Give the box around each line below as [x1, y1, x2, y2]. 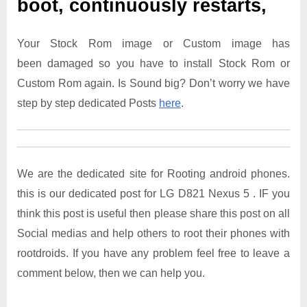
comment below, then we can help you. [17, 267, 205, 279]
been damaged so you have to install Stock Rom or [17, 57, 290, 69]
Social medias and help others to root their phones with [17, 227, 290, 239]
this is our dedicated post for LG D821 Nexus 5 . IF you [17, 187, 290, 199]
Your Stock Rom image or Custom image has [17, 37, 290, 49]
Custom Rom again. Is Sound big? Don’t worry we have [17, 77, 290, 89]
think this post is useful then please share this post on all [17, 207, 290, 219]
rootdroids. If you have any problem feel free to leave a [17, 247, 290, 259]
